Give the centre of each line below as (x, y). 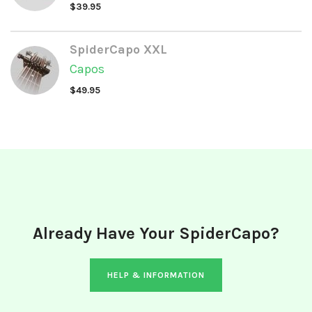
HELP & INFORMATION (156, 275)
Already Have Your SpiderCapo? (156, 234)
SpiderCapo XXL (118, 50)
